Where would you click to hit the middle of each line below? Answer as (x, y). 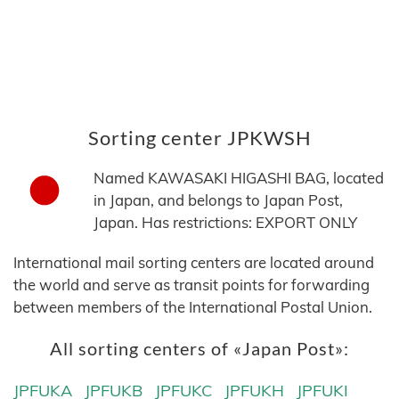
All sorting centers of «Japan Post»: (199, 349)
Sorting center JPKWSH (199, 138)
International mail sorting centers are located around (194, 263)
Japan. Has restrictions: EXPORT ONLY (225, 223)
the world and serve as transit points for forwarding (191, 285)
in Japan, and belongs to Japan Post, (218, 200)
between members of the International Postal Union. (193, 307)
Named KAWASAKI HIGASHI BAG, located (239, 178)
